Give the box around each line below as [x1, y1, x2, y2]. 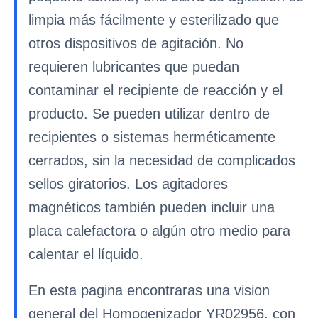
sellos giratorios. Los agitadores [28, 176, 228, 192]
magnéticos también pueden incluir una [28, 199, 275, 215]
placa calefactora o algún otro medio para [28, 223, 290, 238]
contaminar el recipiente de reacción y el [28, 82, 283, 98]
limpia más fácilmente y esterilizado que [28, 12, 279, 28]
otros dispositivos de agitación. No [28, 35, 243, 51]
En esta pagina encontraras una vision [28, 283, 270, 298]
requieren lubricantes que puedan [28, 59, 239, 75]
